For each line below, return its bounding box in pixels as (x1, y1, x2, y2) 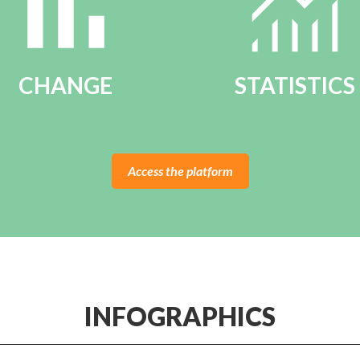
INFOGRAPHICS (84, 300, 276, 332)
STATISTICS (234, 71, 355, 99)
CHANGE (18, 71, 112, 99)
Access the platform (127, 162, 233, 178)
